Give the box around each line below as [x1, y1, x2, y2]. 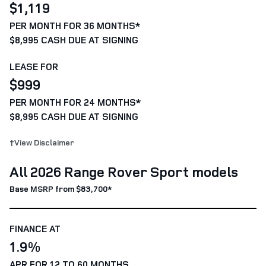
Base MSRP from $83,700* [9, 182, 112, 194]
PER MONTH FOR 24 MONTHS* [9, 95, 141, 109]
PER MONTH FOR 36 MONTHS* [9, 18, 140, 32]
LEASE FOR [9, 59, 58, 73]
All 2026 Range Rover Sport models [9, 161, 238, 181]
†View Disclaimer [9, 136, 74, 148]
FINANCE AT [9, 221, 61, 235]
